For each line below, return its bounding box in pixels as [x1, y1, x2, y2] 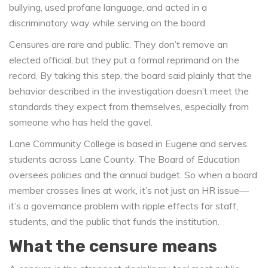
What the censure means [9, 236, 217, 257]
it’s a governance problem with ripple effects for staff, [9, 200, 238, 212]
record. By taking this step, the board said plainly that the [9, 69, 252, 82]
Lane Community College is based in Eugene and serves [9, 138, 247, 150]
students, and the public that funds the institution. [9, 215, 220, 228]
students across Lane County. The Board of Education [9, 153, 240, 166]
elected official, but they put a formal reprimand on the [9, 54, 239, 66]
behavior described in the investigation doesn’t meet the [9, 85, 249, 98]
